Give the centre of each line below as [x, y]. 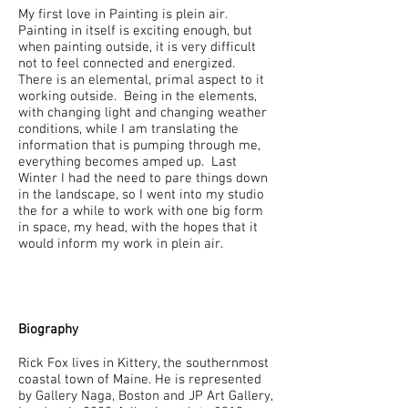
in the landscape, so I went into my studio [141, 195]
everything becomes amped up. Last [127, 162]
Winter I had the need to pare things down [143, 178]
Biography [48, 330]
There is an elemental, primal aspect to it [141, 80]
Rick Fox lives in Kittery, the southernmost [143, 363]
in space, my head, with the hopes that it [138, 228]
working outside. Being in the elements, [138, 97]
